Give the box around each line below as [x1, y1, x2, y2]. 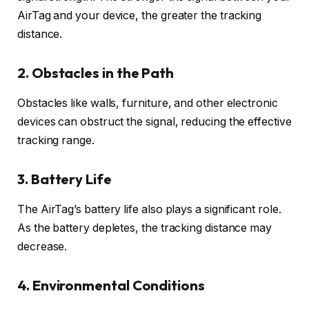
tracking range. [17, 134, 94, 148]
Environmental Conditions [32, 276, 205, 294]
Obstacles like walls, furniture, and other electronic [17, 97, 278, 110]
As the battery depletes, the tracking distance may [17, 221, 272, 235]
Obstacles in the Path [31, 63, 175, 81]
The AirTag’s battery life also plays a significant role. [17, 203, 281, 217]
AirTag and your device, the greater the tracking [17, 9, 262, 23]
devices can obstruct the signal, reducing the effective [17, 115, 292, 129]
